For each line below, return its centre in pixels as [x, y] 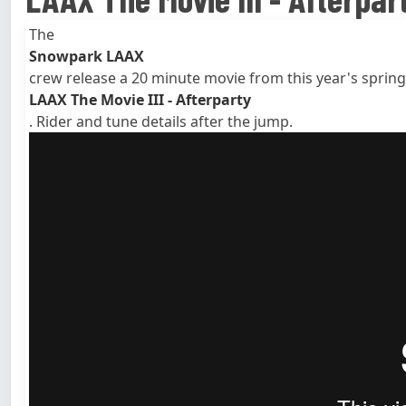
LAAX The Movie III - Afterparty [140, 100]
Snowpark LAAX [87, 57]
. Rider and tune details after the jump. [161, 122]
